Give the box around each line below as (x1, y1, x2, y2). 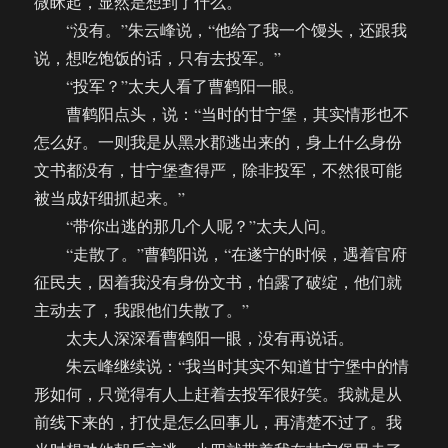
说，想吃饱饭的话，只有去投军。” (34, 47, 282, 69)
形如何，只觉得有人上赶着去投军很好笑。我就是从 (34, 383, 403, 405)
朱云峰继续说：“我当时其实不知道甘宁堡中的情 (34, 355, 410, 377)
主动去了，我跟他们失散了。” (34, 299, 250, 321)
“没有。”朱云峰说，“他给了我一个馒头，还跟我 (34, 19, 408, 41)
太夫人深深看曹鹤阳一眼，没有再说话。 (34, 327, 355, 349)
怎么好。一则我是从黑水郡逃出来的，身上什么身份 (34, 131, 403, 153)
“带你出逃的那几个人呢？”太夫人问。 (34, 215, 337, 237)
